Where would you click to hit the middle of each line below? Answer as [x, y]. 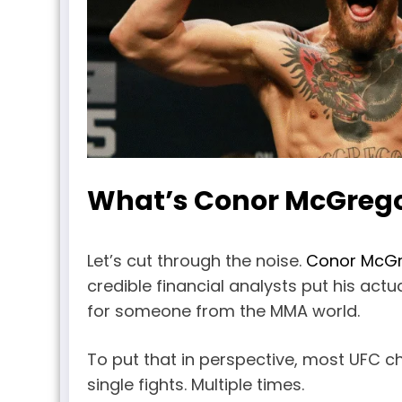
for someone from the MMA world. [223, 310]
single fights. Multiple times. [196, 384]
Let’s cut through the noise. [197, 260]
